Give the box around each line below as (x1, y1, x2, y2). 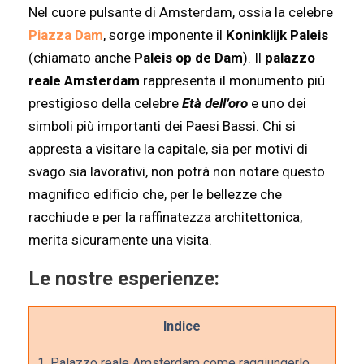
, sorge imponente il (103, 27, 226, 43)
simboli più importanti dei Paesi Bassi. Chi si (28, 118, 296, 134)
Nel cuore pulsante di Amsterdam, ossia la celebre (28, 4, 333, 20)
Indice (163, 318, 201, 334)
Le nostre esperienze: (28, 267, 219, 290)
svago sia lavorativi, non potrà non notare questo (28, 163, 325, 180)
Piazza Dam (28, 27, 103, 43)
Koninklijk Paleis (226, 27, 328, 43)
